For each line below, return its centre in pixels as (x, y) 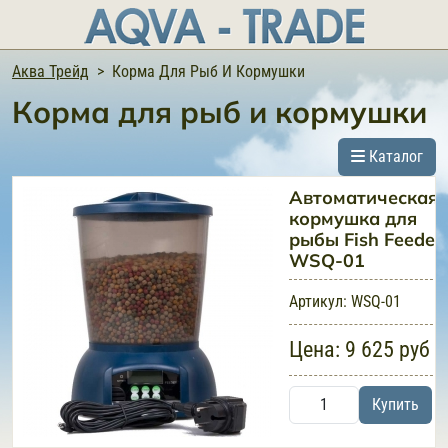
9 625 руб (385, 349)
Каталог (394, 156)
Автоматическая (363, 197)
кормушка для (353, 218)
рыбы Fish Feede (362, 239)
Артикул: (318, 301)
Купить (395, 404)
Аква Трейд (50, 71)
